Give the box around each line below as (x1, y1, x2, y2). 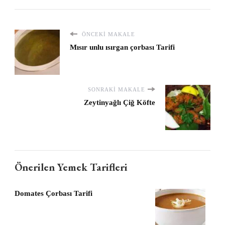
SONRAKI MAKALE (88, 86, 145, 92)
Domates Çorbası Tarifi (15, 189, 92, 197)
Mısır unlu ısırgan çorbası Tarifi (70, 43, 175, 51)
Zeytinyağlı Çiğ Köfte (84, 98, 155, 106)
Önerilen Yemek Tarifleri (15, 160, 128, 174)
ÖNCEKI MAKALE (80, 31, 135, 37)
